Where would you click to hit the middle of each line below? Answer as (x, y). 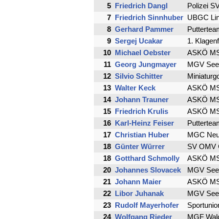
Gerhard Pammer (144, 30)
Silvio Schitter (139, 77)
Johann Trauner (142, 100)
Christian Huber (142, 135)
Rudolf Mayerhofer (147, 206)
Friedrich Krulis (142, 112)
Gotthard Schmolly (147, 159)
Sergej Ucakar (139, 41)
